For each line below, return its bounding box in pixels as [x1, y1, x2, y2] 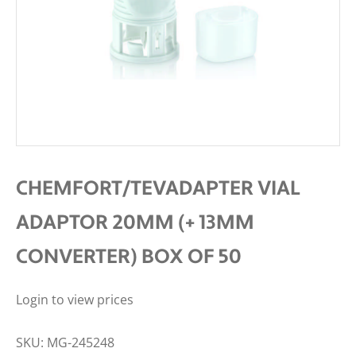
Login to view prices [16, 291, 133, 308]
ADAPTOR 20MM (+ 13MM [16, 210, 254, 235]
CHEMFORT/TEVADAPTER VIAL [16, 176, 300, 201]
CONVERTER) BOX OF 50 [16, 244, 242, 269]
